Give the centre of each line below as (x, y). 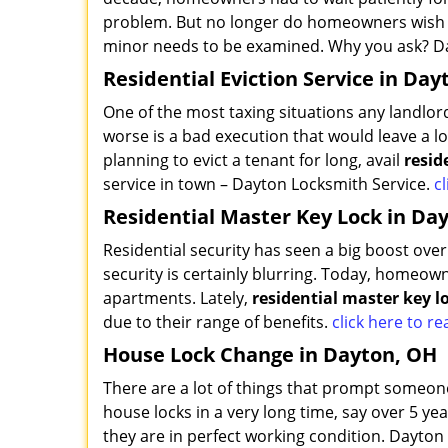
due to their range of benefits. (217, 322)
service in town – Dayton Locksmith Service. (266, 184)
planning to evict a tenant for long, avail (253, 160)
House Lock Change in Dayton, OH (270, 354)
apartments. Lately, (177, 298)
